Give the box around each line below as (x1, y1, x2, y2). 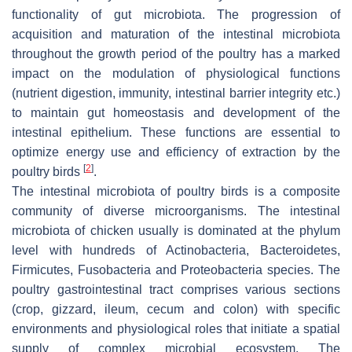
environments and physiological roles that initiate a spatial (12, 321, 340, 335)
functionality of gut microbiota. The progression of (12, 7, 340, 21)
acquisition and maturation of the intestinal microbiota (12, 27, 340, 41)
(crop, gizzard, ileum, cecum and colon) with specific (12, 302, 340, 316)
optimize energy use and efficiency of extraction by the (12, 145, 340, 159)
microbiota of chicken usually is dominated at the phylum (12, 223, 340, 237)
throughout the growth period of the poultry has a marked (12, 46, 340, 60)
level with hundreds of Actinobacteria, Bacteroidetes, (12, 243, 340, 257)
